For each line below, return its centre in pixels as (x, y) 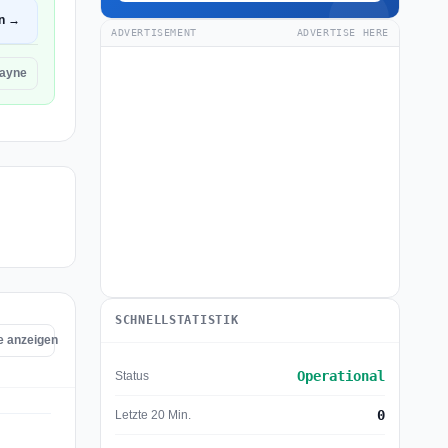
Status (132, 375)
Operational (341, 376)
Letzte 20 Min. (153, 414)
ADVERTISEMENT (154, 32)
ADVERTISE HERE (342, 32)
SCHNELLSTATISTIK (177, 320)
